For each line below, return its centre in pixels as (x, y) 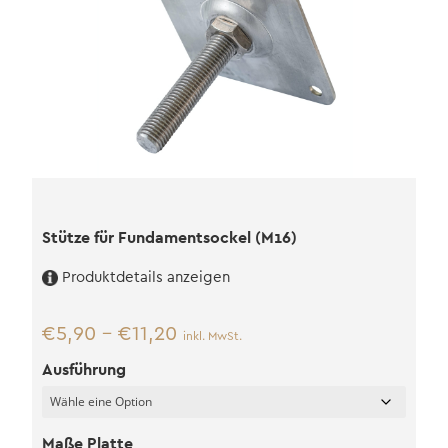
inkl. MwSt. (212, 335)
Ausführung (83, 369)
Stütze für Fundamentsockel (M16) (169, 237)
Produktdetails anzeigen (145, 277)
